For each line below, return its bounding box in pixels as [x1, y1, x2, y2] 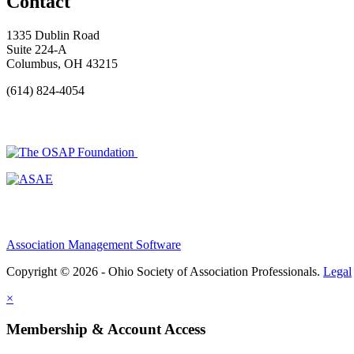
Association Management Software [6, 238, 181, 252]
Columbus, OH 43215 [6, 56, 118, 70]
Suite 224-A [6, 42, 67, 56]
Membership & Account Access [6, 321, 205, 338]
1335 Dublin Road [6, 28, 100, 42]
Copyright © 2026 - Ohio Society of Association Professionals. [6, 265, 323, 279]
